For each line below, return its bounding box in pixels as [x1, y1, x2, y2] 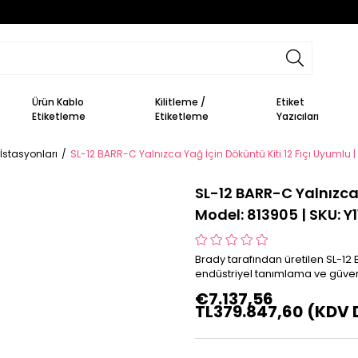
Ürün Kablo [32, 94, 85, 109]
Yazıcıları [276, 109, 320, 123]
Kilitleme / [155, 94, 206, 109]
